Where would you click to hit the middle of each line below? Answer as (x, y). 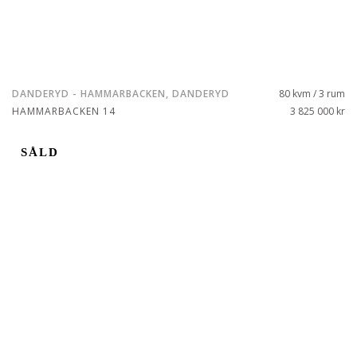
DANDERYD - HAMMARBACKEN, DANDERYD (121, 94)
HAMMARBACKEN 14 (64, 111)
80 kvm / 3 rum (312, 94)
